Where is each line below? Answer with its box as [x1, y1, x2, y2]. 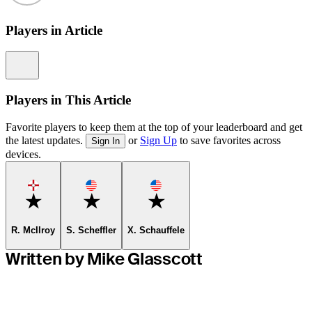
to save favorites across [177, 134, 281, 146]
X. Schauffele [127, 225, 185, 236]
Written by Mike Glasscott [6, 247, 203, 270]
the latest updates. [6, 134, 86, 146]
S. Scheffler [66, 225, 116, 236]
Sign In [91, 135, 120, 146]
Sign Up [140, 134, 177, 146]
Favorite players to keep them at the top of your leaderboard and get [6, 120, 302, 133]
